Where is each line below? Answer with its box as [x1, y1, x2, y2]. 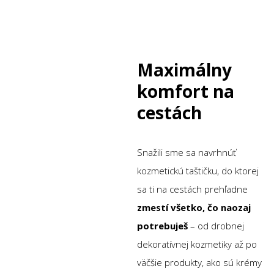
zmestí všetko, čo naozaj [137, 201, 251, 214]
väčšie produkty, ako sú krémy [137, 256, 262, 269]
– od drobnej [188, 220, 244, 232]
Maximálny [137, 58, 232, 82]
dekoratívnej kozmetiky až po [137, 238, 257, 251]
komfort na [137, 80, 234, 103]
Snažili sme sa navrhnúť [137, 146, 236, 159]
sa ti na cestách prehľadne [137, 183, 248, 196]
